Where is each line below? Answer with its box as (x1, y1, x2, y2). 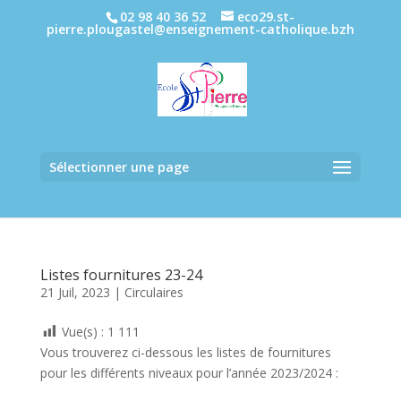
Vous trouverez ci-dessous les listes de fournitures (39, 344, 331, 362)
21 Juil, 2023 (39, 284, 110, 301)
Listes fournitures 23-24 (39, 265, 202, 285)
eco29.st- (237, 7, 295, 25)
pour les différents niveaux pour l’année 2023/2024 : (39, 364, 338, 382)
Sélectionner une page (48, 158, 189, 175)
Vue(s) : (61, 323, 104, 340)
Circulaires (124, 284, 183, 301)
